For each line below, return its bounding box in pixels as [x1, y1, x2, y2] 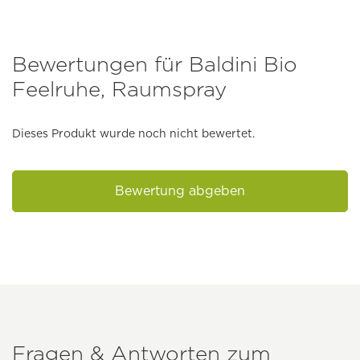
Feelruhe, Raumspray [12, 76, 227, 102]
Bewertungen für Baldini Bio [12, 51, 297, 77]
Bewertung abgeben [115, 183, 245, 199]
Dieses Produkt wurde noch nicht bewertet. [12, 127, 255, 141]
